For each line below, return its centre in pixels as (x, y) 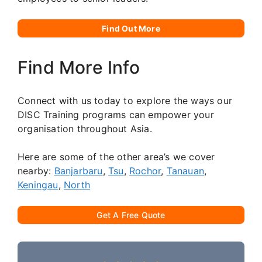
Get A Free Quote (131, 215)
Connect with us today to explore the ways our (125, 100)
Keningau (38, 185)
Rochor (145, 170)
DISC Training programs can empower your (116, 114)
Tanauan (185, 170)
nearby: (36, 170)
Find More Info (79, 67)
